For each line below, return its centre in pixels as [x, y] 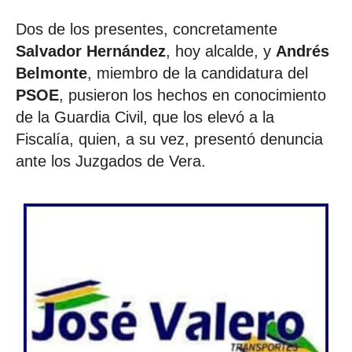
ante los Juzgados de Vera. [123, 161]
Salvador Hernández [91, 51]
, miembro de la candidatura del [198, 73]
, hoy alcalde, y [221, 51]
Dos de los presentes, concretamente [147, 29]
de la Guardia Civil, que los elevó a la [145, 117]
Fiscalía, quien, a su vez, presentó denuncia [169, 139]
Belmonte [51, 73]
